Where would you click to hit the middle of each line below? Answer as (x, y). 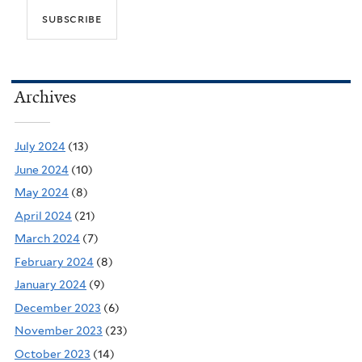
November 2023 (59, 331)
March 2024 (47, 239)
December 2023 (58, 307)
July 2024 (40, 147)
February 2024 (54, 261)
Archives (45, 97)
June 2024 (42, 169)
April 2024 (43, 215)
